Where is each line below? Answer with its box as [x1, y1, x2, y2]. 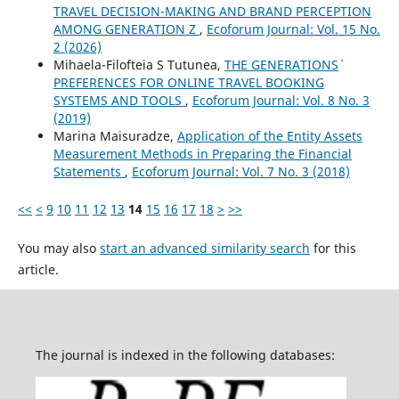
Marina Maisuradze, [53, 126, 177, 144]
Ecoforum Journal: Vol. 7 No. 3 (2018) [131, 162, 350, 180]
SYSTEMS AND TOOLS [53, 91, 185, 109]
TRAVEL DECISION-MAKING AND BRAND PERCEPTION [53, 2, 371, 20]
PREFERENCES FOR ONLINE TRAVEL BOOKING [53, 73, 324, 91]
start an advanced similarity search [99, 239, 310, 256]
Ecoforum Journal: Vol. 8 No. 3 [191, 91, 370, 109]
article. [17, 260, 59, 278]
